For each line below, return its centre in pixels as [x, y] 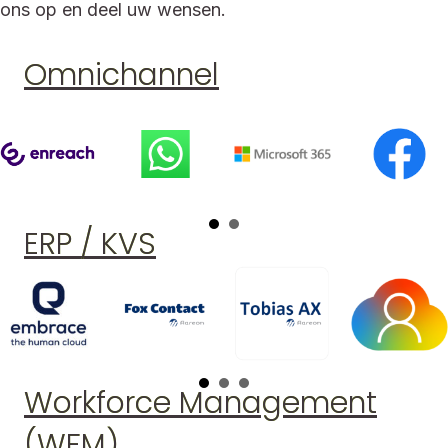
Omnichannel [121, 74]
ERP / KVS [90, 243]
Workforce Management [200, 402]
